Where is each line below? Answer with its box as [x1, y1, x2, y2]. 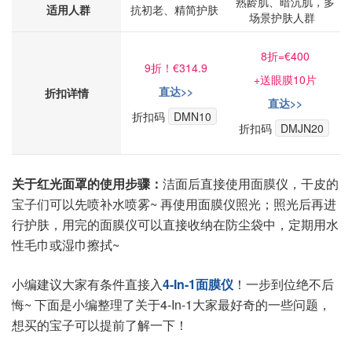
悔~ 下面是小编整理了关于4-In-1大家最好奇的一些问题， [12, 295, 331, 313]
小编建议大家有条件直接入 [12, 275, 163, 293]
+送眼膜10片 [254, 71, 317, 87]
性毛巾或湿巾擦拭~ [12, 236, 119, 254]
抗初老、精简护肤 [130, 2, 222, 17]
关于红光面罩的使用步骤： [12, 174, 163, 192]
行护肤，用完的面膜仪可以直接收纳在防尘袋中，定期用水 [12, 215, 339, 233]
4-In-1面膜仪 [163, 275, 233, 293]
